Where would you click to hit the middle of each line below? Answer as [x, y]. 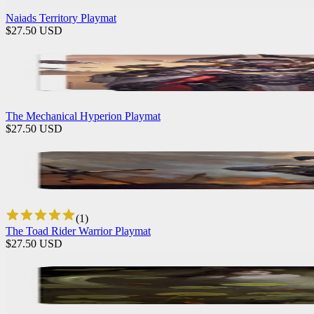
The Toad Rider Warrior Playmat [78, 231]
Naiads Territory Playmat [61, 18]
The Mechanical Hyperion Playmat [83, 116]
